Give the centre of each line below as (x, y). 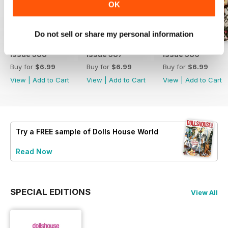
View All (204, 192)
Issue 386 (181, 54)
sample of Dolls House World (106, 131)
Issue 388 (28, 54)
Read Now (34, 151)
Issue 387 (105, 54)
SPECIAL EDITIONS (50, 192)
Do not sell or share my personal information (114, 34)
